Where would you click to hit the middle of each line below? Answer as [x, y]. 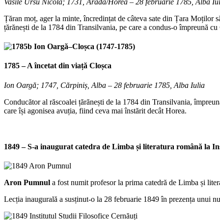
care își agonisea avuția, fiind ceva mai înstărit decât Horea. [95, 110]
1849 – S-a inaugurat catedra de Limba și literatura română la [108, 147]
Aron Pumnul [27, 183]
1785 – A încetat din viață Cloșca [58, 66]
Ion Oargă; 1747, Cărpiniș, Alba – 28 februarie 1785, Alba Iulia [104, 85]
